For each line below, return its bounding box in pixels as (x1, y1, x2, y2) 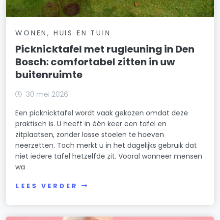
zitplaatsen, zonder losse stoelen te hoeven (15, 130, 165, 140)
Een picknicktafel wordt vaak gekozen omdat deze (15, 108, 189, 118)
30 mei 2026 (26, 89, 69, 100)
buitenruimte (15, 68, 83, 82)
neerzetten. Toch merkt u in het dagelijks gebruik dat (15, 140, 197, 151)
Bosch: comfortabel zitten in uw (15, 55, 175, 69)
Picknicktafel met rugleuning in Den (15, 42, 195, 56)
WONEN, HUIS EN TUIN (15, 28, 111, 38)
